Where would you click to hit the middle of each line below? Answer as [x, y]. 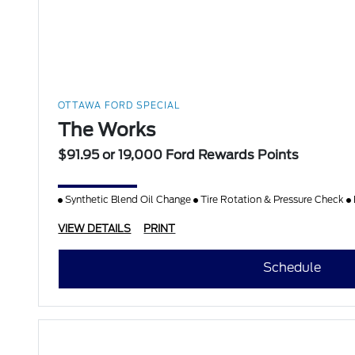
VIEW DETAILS [95, 229]
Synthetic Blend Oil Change [128, 200]
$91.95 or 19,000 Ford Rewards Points [179, 155]
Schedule [292, 268]
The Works [107, 130]
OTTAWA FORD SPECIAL [119, 106]
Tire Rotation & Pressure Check [273, 200]
